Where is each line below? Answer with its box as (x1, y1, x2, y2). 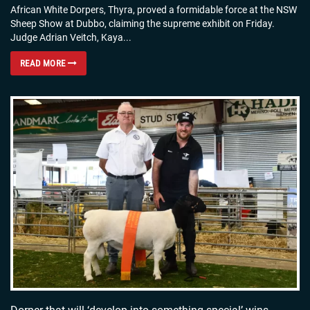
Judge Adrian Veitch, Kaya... (10, 31, 131, 43)
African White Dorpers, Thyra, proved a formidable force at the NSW (10, 3, 297, 15)
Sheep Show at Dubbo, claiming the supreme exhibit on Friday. (10, 17, 275, 29)
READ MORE (20, 57, 68, 69)
